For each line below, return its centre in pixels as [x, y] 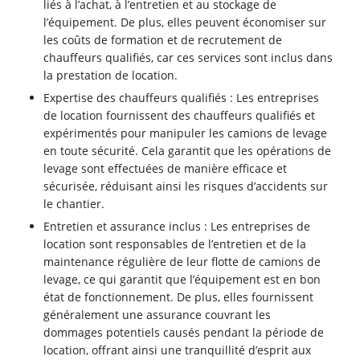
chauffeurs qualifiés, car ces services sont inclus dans [188, 58]
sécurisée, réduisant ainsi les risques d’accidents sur [186, 186]
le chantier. [74, 204]
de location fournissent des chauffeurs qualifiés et [180, 116]
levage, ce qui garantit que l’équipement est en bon [182, 280]
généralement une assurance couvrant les [157, 315]
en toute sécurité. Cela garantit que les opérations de [188, 151]
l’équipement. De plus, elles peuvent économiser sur [185, 22]
